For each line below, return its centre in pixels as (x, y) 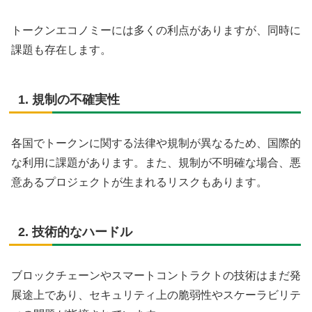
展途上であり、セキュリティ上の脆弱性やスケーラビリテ (156, 295)
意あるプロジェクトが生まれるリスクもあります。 (139, 182)
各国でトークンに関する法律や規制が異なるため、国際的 (156, 143)
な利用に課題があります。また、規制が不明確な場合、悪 (156, 163)
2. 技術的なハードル (75, 232)
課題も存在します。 (61, 50)
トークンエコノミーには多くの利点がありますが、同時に (156, 31)
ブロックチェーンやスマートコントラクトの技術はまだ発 (156, 276)
